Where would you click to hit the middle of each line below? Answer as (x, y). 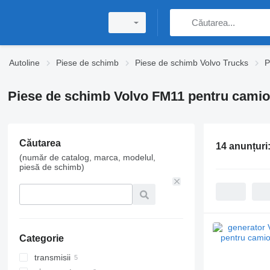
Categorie (41, 238)
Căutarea (40, 143)
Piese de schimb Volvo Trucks (192, 63)
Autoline (24, 63)
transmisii (52, 257)
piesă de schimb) (52, 167)
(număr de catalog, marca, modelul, (87, 157)
